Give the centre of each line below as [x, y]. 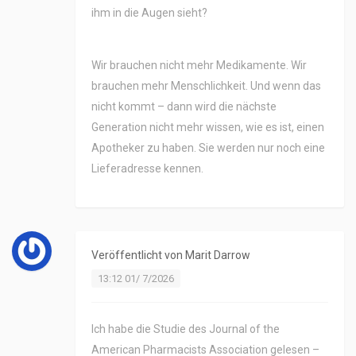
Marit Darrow [218, 255]
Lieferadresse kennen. [147, 169]
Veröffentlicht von [138, 255]
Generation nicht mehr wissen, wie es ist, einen [208, 128]
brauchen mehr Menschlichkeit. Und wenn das [206, 86]
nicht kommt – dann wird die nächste [184, 107]
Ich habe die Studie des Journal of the [186, 329]
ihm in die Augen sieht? [149, 13]
